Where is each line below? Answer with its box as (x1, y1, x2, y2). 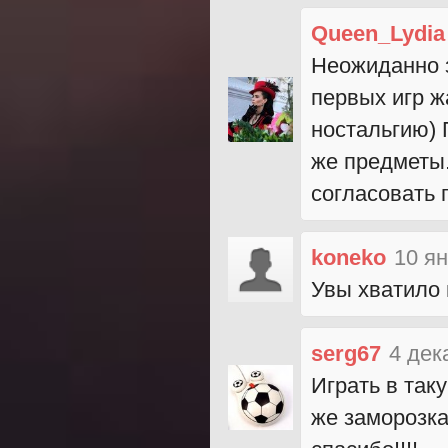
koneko (311, 244, 386, 270)
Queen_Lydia (311, 20, 445, 46)
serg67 (311, 340, 381, 366)
